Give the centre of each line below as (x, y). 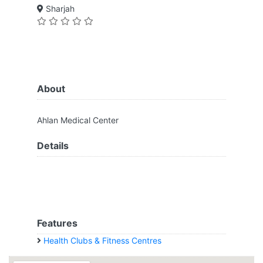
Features (57, 223)
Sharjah (59, 9)
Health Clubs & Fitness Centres (102, 240)
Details (53, 146)
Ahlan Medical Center (78, 120)
